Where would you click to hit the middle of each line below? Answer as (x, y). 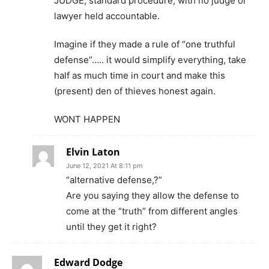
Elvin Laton (93, 152)
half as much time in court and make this (140, 76)
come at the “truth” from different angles (152, 211)
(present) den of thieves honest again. (135, 91)
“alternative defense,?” (114, 180)
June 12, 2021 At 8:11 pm (104, 166)
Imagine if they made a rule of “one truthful (145, 44)
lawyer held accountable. (107, 16)
